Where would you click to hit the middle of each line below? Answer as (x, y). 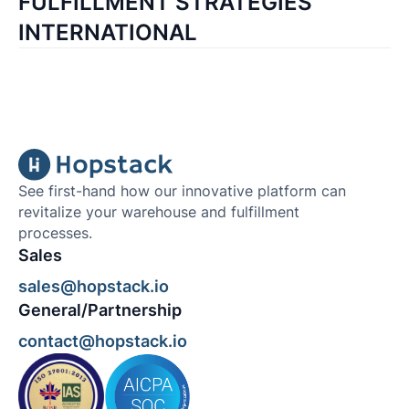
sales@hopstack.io (93, 287)
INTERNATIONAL (107, 32)
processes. (55, 234)
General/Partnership (100, 310)
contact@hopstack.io (102, 341)
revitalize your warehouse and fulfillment (158, 213)
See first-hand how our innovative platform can (182, 192)
